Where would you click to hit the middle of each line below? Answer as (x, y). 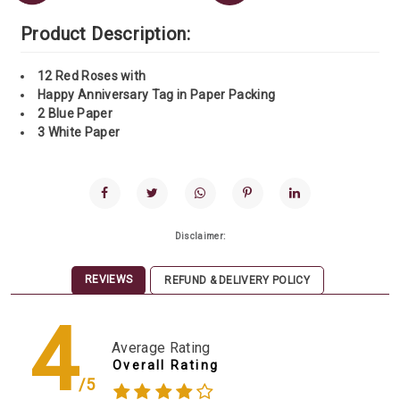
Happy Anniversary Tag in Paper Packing (157, 95)
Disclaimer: (200, 237)
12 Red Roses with (92, 76)
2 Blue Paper (75, 114)
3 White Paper (79, 133)
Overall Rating (166, 365)
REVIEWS (109, 280)
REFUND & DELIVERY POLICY (237, 281)
